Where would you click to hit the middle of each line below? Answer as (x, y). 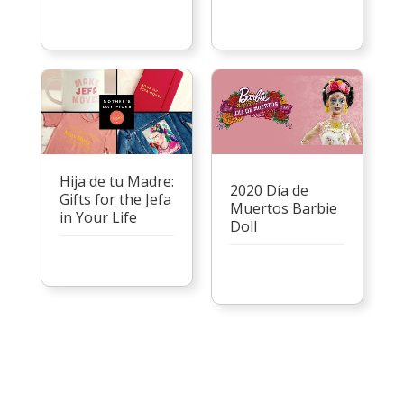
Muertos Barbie (283, 209)
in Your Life (98, 217)
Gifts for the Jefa (115, 199)
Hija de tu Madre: (116, 181)
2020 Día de (269, 191)
